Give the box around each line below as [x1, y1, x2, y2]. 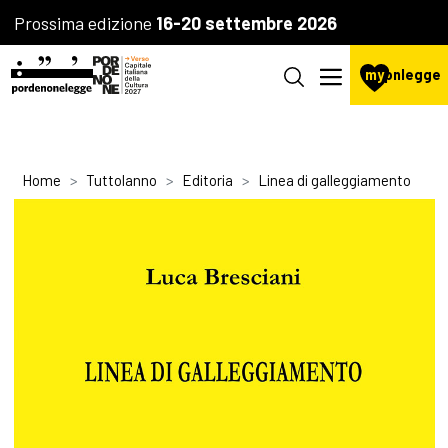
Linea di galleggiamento [257, 171, 411, 189]
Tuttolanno [85, 171, 157, 189]
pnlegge [383, 65, 441, 83]
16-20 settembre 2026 [155, 11, 337, 34]
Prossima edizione [13, 11, 156, 34]
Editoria [181, 171, 233, 189]
